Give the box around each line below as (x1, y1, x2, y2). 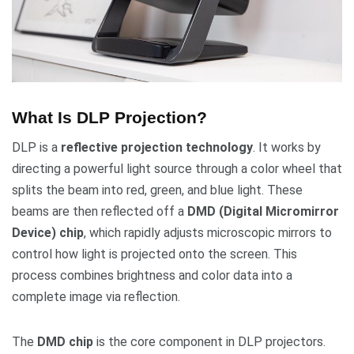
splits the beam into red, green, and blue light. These (12, 182, 303, 198)
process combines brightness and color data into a (12, 267, 292, 283)
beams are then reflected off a (12, 203, 187, 219)
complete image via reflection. (12, 288, 180, 304)
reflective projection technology (61, 139, 253, 155)
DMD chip (37, 333, 93, 349)
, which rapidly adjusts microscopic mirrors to (84, 224, 332, 240)
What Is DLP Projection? (12, 107, 207, 126)
